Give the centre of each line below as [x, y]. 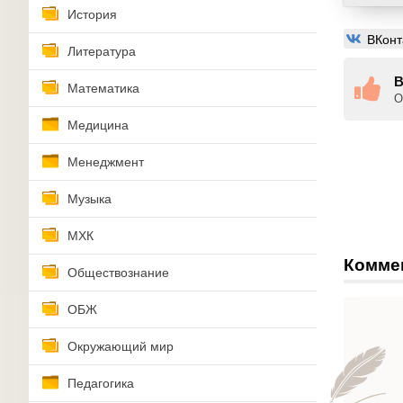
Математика [103, 88]
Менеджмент [106, 162]
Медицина [98, 125]
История [92, 14]
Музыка [90, 199]
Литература [102, 51]
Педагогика [101, 383]
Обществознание [118, 273]
